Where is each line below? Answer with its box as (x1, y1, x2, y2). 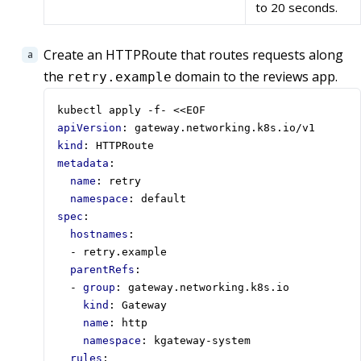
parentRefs (70, 263, 135, 276)
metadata (57, 157, 109, 170)
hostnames (70, 228, 128, 241)
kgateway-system (154, 334, 251, 347)
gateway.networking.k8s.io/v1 (135, 122, 315, 135)
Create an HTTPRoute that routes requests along (44, 46, 343, 64)
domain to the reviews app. (172, 68, 338, 86)
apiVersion (57, 122, 122, 135)
